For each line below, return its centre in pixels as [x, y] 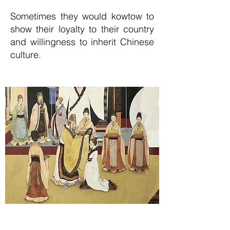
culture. [26, 55]
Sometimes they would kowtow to [82, 16]
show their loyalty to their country [82, 29]
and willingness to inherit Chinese [82, 42]
